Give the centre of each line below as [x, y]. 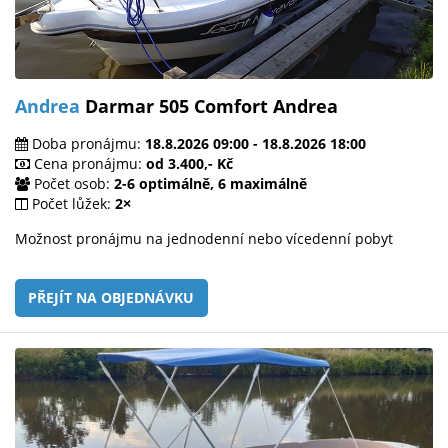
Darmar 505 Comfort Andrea [209, 106]
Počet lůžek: [71, 204]
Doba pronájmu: [86, 144]
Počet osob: [72, 184]
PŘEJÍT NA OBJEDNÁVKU [111, 298]
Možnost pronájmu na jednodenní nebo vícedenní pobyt [204, 239]
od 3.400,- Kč [189, 164]
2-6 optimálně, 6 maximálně [210, 184]
